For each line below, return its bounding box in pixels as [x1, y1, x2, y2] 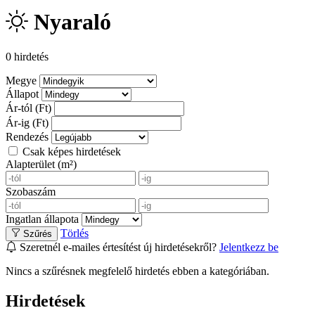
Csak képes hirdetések [20, 145, 121, 157]
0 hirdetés [6, 50, 49, 63]
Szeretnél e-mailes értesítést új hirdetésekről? [17, 240, 219, 253]
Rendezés [6, 130, 49, 143]
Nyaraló [34, 9, 111, 35]
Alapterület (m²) [6, 157, 77, 170]
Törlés [60, 226, 89, 239]
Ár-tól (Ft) [6, 101, 51, 114]
